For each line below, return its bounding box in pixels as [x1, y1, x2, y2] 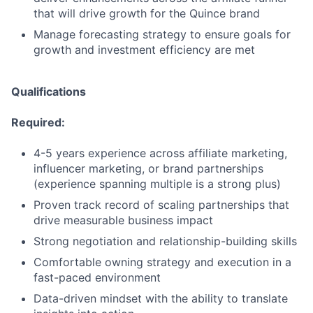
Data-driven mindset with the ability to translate [34, 291, 288, 305]
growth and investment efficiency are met [34, 43, 255, 57]
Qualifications [11, 85, 86, 99]
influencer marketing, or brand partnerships [34, 161, 263, 175]
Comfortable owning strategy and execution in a [34, 255, 291, 269]
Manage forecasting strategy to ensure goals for [34, 27, 291, 41]
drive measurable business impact [34, 213, 213, 227]
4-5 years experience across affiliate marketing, [34, 146, 287, 160]
